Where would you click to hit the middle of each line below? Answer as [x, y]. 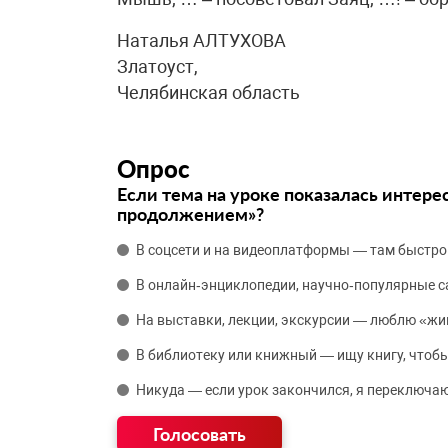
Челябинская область [208, 92]
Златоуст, [157, 66]
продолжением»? [190, 214]
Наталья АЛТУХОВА [201, 40]
